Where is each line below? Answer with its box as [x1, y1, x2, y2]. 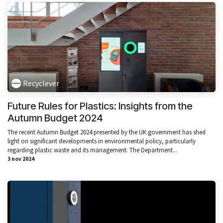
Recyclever [23, 78, 60, 89]
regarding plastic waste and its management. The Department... [7, 146, 177, 155]
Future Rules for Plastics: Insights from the [7, 100, 193, 112]
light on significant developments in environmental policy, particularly [7, 137, 196, 146]
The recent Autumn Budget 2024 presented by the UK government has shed [7, 128, 206, 137]
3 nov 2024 [7, 155, 34, 163]
